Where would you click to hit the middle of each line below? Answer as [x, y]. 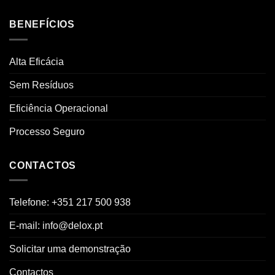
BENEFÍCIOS [42, 24]
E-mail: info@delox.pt [56, 226]
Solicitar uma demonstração [70, 249]
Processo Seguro [47, 131]
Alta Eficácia [37, 61]
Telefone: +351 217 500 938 [70, 203]
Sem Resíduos [41, 85]
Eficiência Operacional [59, 108]
